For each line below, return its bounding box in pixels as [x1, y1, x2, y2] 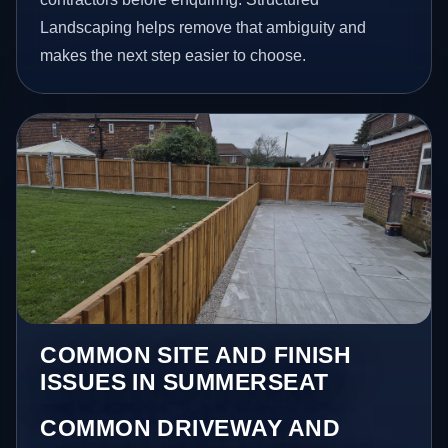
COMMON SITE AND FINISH [40, 342, 352, 369]
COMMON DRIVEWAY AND [40, 415, 341, 442]
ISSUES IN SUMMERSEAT [40, 369, 329, 396]
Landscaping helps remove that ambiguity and [40, 18, 367, 36]
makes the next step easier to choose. [40, 46, 307, 64]
